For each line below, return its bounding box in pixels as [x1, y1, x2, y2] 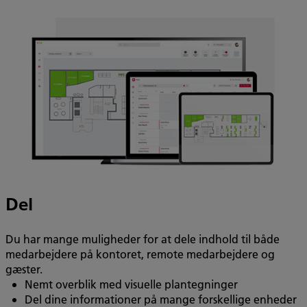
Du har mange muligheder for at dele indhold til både [5, 232, 280, 247]
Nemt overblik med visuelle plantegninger [25, 277, 238, 292]
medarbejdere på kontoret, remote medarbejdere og [5, 247, 275, 262]
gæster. [5, 262, 42, 277]
